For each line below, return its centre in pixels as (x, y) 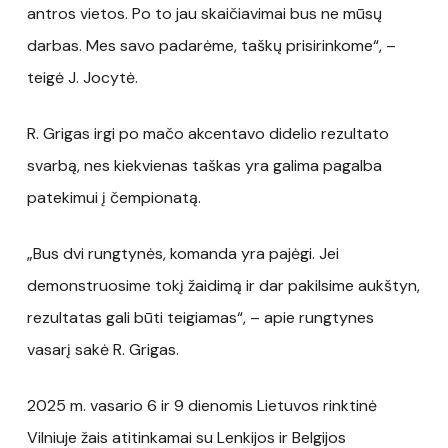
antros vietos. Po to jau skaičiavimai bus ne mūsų (204, 14)
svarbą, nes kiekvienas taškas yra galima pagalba (204, 166)
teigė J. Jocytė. (82, 78)
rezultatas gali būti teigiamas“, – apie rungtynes (200, 318)
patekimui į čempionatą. (113, 198)
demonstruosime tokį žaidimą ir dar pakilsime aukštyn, (223, 286)
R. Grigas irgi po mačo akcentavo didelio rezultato (207, 134)
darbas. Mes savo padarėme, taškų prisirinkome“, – (211, 46)
